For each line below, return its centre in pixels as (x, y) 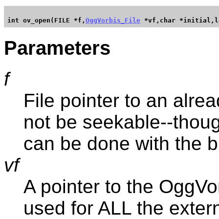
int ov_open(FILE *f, (46, 20)
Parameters (57, 48)
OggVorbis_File (113, 20)
